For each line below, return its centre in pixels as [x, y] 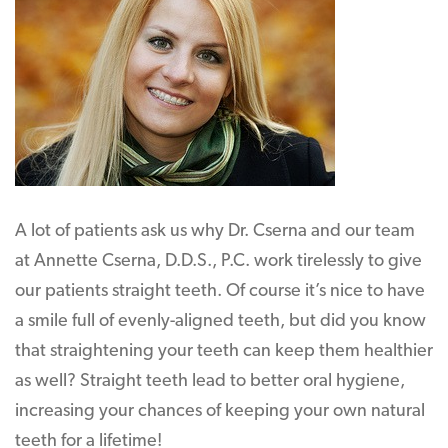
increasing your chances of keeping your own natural [220, 411]
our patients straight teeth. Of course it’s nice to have [220, 291]
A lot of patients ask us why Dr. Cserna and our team [215, 231]
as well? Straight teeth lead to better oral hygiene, [210, 381]
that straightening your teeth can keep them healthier [224, 351]
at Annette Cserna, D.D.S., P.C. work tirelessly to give [218, 261]
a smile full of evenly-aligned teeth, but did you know [220, 321]
